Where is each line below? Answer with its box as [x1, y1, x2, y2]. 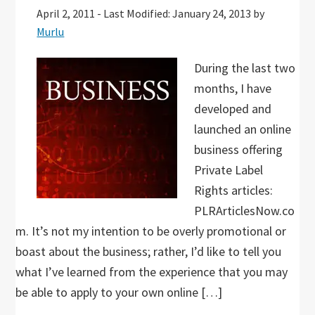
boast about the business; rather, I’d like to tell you [15, 243, 282, 259]
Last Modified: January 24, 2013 [103, 6, 252, 20]
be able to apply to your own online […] [15, 284, 223, 300]
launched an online [194, 121, 292, 137]
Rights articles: [194, 182, 274, 198]
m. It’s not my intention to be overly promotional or [15, 223, 287, 239]
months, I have [194, 80, 272, 96]
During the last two [194, 60, 296, 76]
